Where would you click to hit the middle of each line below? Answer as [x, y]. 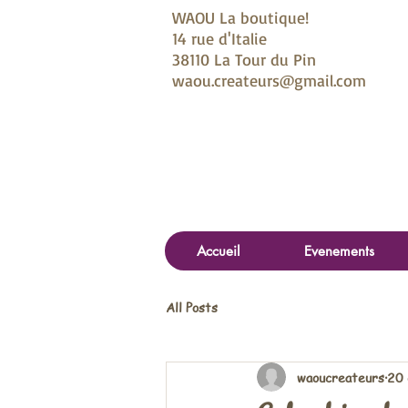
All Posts [192, 306]
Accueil [218, 251]
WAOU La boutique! [240, 17]
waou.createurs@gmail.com [269, 80]
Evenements [339, 251]
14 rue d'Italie [219, 38]
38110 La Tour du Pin [244, 59]
